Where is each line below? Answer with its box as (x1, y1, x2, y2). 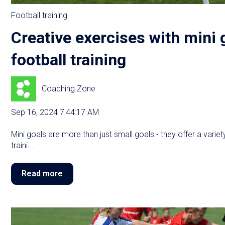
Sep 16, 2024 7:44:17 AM (11, 107, 99, 118)
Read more (22, 168, 63, 178)
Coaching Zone (42, 83, 96, 93)
